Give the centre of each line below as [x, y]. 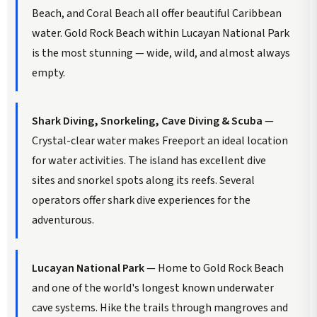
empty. [48, 73]
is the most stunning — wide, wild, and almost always [161, 53]
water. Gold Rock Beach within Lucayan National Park [161, 33]
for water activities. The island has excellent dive [149, 160]
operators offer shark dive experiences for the [141, 200]
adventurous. [63, 220]
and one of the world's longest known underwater [153, 288]
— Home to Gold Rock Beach [214, 268]
